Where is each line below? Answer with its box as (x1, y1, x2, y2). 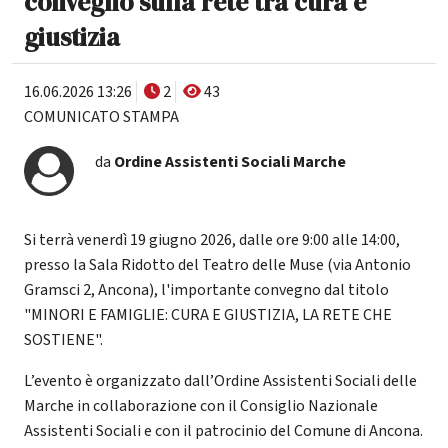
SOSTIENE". (24, 328, 103, 351)
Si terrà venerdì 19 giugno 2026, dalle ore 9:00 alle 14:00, (24, 228, 400, 251)
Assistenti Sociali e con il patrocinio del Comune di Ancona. (24, 419, 423, 442)
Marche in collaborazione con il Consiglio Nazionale (24, 394, 378, 417)
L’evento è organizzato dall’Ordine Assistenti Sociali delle (24, 369, 417, 392)
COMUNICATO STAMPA (24, 105, 179, 128)
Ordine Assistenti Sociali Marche (113, 151, 346, 174)
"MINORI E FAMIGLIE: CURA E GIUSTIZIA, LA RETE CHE (24, 303, 392, 326)
